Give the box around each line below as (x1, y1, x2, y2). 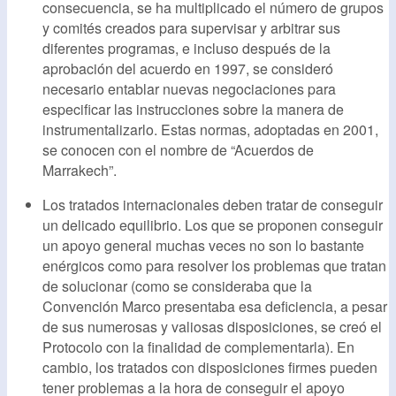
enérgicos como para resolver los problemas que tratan (42, 255, 386, 276)
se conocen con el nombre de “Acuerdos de (42, 139, 314, 160)
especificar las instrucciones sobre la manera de (42, 98, 344, 119)
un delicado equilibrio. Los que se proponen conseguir (42, 214, 383, 235)
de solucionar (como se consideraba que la (42, 275, 312, 296)
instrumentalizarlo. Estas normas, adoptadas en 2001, (42, 118, 378, 140)
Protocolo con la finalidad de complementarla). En (42, 336, 354, 357)
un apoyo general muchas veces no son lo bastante (42, 234, 364, 255)
